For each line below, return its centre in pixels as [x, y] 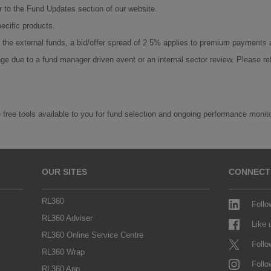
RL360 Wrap [63, 252]
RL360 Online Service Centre [92, 235]
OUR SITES [64, 172]
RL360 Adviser [67, 218]
